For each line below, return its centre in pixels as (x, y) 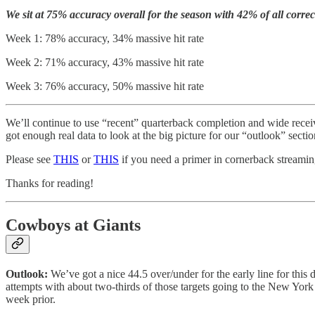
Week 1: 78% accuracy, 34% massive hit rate (105, 38)
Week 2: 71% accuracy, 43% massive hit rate (105, 62)
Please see (30, 159)
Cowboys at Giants (73, 225)
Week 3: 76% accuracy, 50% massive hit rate (105, 86)
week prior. (31, 300)
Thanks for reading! (50, 183)
